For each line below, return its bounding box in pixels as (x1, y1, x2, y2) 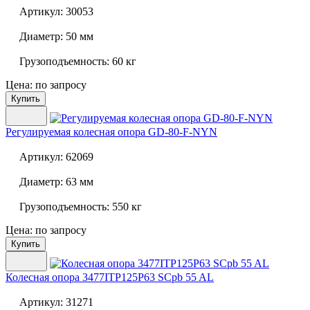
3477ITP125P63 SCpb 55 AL (80, 271, 214, 284)
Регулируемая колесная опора (6, 126, 145, 138)
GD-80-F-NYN (145, 126, 217, 138)
